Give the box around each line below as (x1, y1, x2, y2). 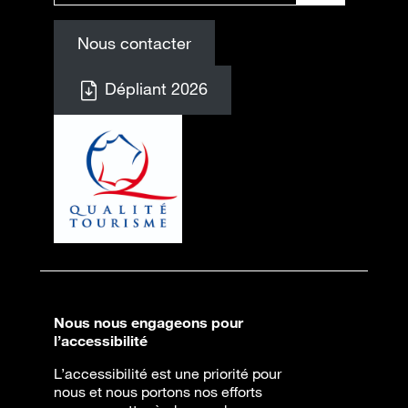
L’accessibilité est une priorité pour (54, 363, 281, 382)
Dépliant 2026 (99, 78, 208, 98)
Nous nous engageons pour (54, 312, 243, 331)
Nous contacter (76, 33, 191, 53)
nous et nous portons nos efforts (54, 382, 262, 401)
